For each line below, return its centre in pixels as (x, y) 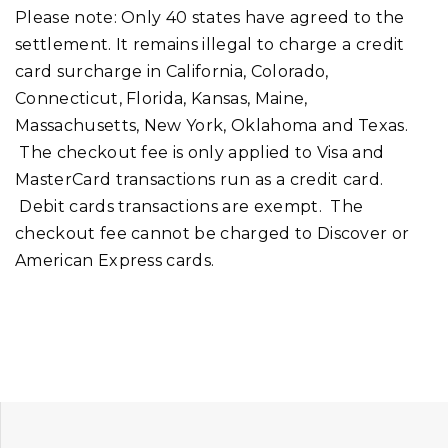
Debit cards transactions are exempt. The (189, 206)
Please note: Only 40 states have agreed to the (210, 17)
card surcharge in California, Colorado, (172, 71)
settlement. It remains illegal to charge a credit (210, 44)
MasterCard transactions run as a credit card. (199, 179)
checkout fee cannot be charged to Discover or (212, 233)
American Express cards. (115, 260)
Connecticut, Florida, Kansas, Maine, (161, 98)
